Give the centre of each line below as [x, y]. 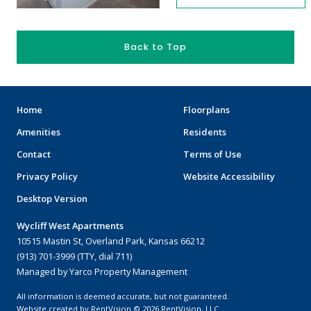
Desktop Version [52, 199]
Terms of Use [212, 154]
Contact [34, 154]
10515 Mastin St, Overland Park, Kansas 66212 [111, 241]
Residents [205, 132]
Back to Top [155, 47]
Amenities [39, 132]
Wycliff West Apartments [70, 226]
